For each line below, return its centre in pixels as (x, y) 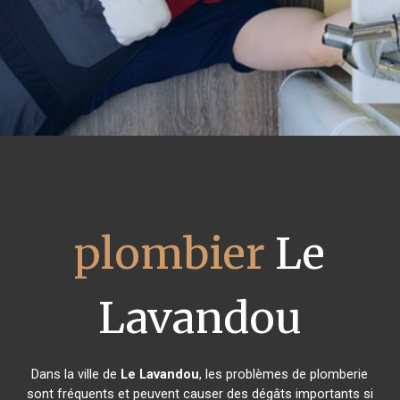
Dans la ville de (76, 374)
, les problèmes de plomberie (284, 374)
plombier (170, 254)
